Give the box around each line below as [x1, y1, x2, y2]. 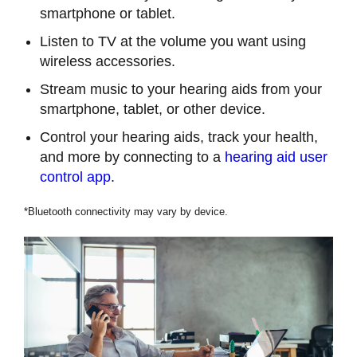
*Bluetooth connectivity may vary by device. [24, 205, 228, 218]
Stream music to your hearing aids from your [40, 80, 322, 97]
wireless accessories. [40, 53, 175, 69]
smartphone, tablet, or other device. [40, 100, 265, 117]
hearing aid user [225, 148, 328, 165]
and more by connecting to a [40, 148, 225, 165]
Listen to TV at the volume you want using [40, 33, 306, 49]
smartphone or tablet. [40, 5, 175, 22]
